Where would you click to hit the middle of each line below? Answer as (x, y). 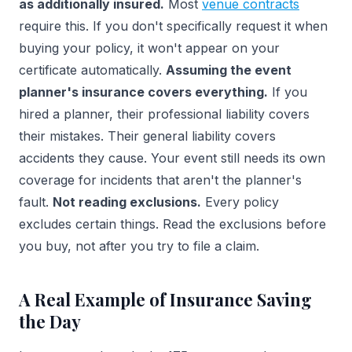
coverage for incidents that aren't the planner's (160, 180)
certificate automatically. (92, 70)
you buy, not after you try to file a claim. (139, 246)
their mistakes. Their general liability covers (147, 136)
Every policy (240, 202)
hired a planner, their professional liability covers (164, 114)
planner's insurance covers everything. (143, 92)
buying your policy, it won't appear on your (149, 48)
